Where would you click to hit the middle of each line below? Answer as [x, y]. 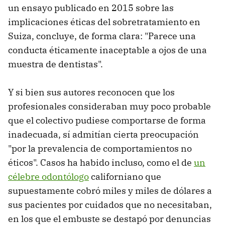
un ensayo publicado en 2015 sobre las [91, 8]
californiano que [125, 176]
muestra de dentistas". [55, 64]
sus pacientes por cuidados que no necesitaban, [110, 204]
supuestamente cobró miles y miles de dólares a [110, 190]
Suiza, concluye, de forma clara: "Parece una [102, 36]
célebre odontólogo [48, 176]
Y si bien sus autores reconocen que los [91, 92]
